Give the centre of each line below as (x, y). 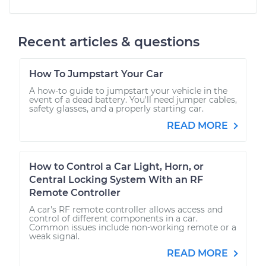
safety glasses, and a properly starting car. (116, 108)
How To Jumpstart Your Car (96, 74)
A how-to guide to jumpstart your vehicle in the (128, 91)
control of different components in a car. (113, 218)
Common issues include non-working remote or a (133, 227)
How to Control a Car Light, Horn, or (116, 166)
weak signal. (54, 236)
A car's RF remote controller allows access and (126, 209)
